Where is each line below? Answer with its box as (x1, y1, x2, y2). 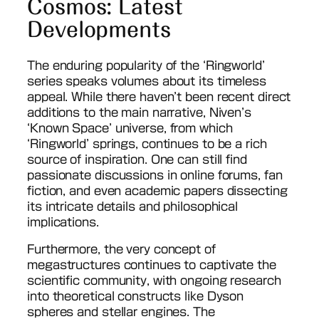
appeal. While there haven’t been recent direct (27, 90, 291, 103)
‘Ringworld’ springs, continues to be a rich (27, 137, 267, 150)
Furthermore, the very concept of (27, 244, 216, 255)
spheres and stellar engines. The (27, 306, 215, 318)
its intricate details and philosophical (27, 200, 239, 212)
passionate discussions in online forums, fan (27, 169, 283, 181)
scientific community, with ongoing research (27, 275, 281, 286)
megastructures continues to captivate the (27, 259, 276, 271)
